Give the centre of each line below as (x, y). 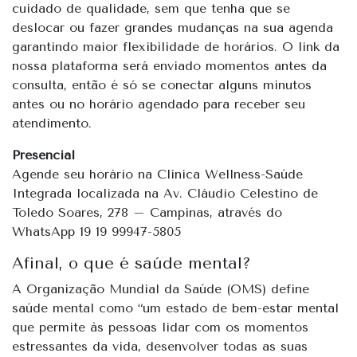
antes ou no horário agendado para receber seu (159, 104)
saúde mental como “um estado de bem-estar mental (175, 308)
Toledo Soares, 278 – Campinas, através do (147, 212)
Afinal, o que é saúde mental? (131, 263)
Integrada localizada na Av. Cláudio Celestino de (165, 193)
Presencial (43, 155)
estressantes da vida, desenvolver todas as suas (160, 346)
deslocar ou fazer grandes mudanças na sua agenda (173, 27)
